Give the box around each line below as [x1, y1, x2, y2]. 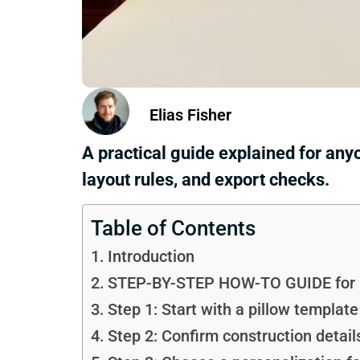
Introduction [107, 247, 194, 267]
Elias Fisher [149, 104, 231, 125]
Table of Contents [91, 216, 256, 241]
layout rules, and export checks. [82, 169, 329, 190]
